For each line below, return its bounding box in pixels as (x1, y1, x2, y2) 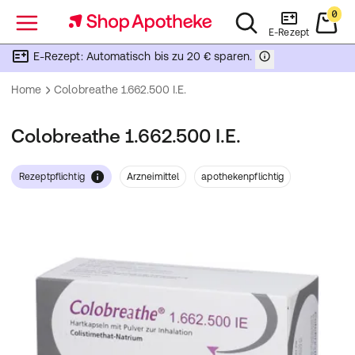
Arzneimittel (126, 171, 180, 182)
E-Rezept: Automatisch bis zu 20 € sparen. (33, 49, 252, 63)
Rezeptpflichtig (19, 171, 85, 182)
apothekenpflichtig (201, 171, 284, 182)
